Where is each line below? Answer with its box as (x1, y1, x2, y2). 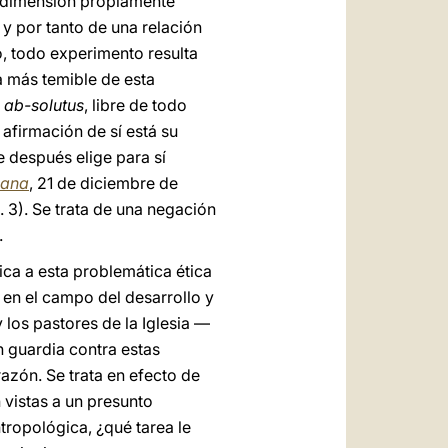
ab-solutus (4, 95, 84, 115)
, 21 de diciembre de (29, 173, 178, 193)
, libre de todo (84, 95, 187, 115)
